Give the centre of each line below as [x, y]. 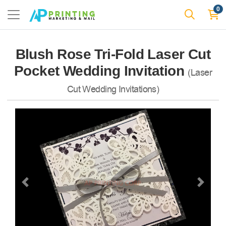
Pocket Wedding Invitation [101, 71]
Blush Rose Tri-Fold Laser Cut [113, 54]
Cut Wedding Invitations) [113, 89]
